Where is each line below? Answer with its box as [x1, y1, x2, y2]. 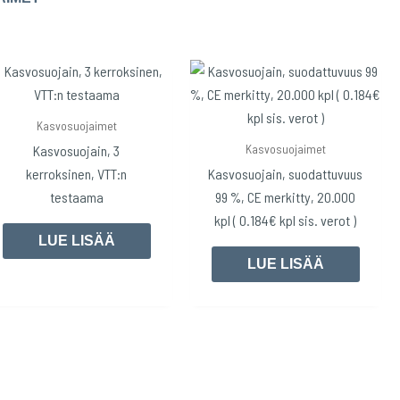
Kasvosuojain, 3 [33, 141, 121, 159]
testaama [49, 187, 104, 205]
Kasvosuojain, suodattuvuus [208, 164, 363, 182]
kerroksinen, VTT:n [26, 164, 128, 182]
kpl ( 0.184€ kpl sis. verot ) [214, 211, 357, 229]
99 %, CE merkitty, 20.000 [215, 187, 356, 205]
